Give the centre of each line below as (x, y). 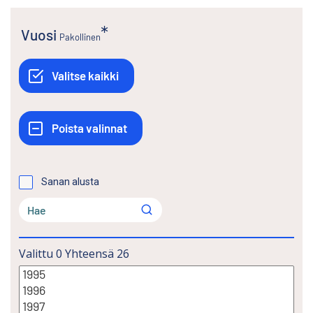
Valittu (36, 254)
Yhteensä (89, 254)
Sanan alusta (70, 182)
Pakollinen (80, 37)
